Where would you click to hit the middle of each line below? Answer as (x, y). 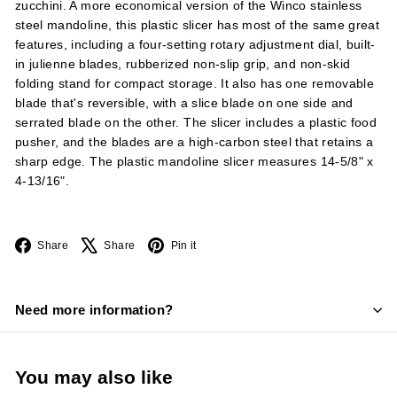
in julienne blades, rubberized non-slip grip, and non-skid (183, 64)
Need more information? (94, 309)
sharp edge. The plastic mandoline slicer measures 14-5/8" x (195, 161)
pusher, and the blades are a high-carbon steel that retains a (195, 142)
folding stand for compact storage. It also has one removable (195, 83)
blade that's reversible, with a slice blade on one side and (184, 103)
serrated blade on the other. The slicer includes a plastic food (196, 122)
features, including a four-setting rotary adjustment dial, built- (195, 44)
